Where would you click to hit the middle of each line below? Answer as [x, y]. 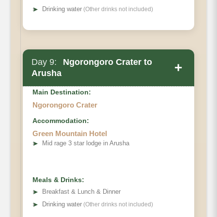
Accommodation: [61, 121]
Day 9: [44, 62]
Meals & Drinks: [58, 180]
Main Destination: [62, 92]
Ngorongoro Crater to [106, 62]
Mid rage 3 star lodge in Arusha [86, 143]
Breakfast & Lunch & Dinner [81, 192]
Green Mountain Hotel [70, 134]
